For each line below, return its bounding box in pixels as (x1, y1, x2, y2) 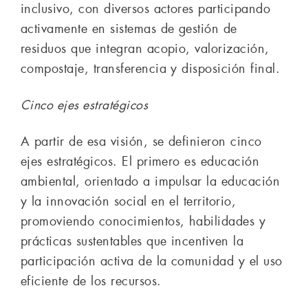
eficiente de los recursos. (21, 272, 162, 289)
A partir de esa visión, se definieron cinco (21, 133, 262, 150)
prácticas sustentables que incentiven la (21, 232, 244, 250)
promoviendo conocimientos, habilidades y (21, 212, 266, 230)
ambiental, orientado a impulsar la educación (21, 173, 280, 190)
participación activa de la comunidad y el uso (21, 252, 283, 269)
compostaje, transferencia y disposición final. (21, 60, 280, 77)
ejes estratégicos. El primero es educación (21, 153, 260, 170)
